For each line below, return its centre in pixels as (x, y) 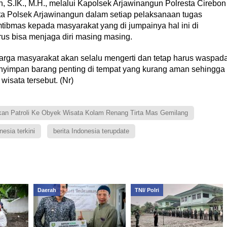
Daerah (47, 190)
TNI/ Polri (147, 190)
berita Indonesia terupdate (91, 131)
